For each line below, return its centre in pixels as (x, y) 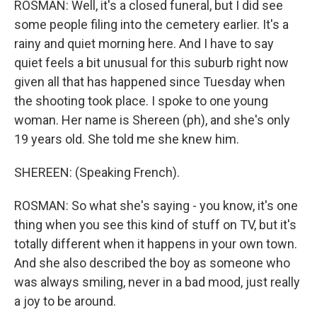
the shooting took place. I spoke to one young (141, 101)
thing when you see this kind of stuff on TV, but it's (155, 225)
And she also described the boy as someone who (152, 263)
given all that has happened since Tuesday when (150, 82)
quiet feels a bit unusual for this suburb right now (151, 63)
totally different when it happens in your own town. (156, 244)
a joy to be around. (65, 301)
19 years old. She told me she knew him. (127, 139)
